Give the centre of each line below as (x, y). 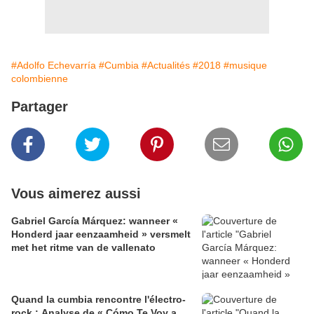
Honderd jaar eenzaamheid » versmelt (101, 234)
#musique (245, 66)
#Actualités (166, 66)
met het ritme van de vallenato (83, 248)
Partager (40, 107)
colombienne (40, 79)
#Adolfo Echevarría (54, 66)
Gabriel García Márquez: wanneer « (95, 221)
